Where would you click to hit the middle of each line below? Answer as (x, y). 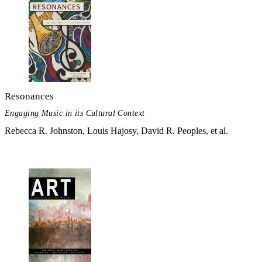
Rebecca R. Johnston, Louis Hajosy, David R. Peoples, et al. (116, 130)
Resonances (29, 96)
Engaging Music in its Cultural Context (75, 113)
